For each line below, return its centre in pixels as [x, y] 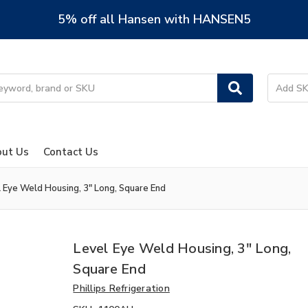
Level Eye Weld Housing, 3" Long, [182, 248]
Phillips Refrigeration [121, 288]
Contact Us [70, 152]
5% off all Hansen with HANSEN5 [154, 19]
